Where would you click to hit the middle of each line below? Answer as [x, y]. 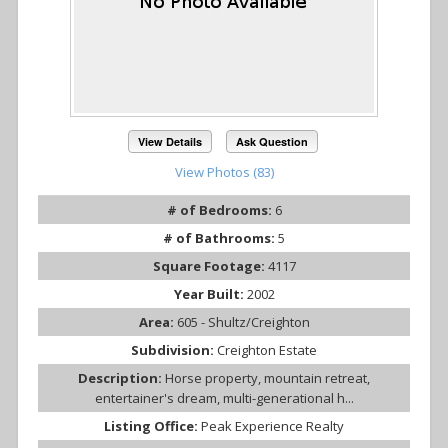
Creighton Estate [267, 349]
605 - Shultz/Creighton [243, 321]
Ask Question [271, 141]
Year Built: [210, 293]
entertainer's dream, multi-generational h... [224, 397]
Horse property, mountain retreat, [267, 377]
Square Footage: [210, 265]
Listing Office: [152, 425]
